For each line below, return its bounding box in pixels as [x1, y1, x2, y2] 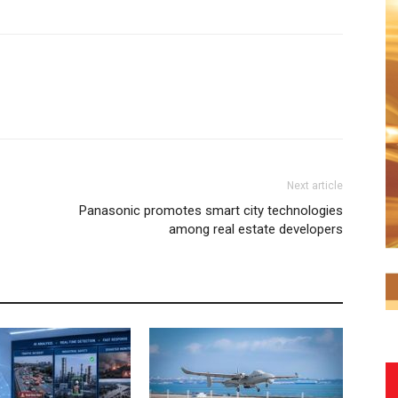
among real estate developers [169, 221, 343, 237]
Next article [287, 179, 343, 192]
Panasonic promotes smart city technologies [79, 203, 343, 219]
